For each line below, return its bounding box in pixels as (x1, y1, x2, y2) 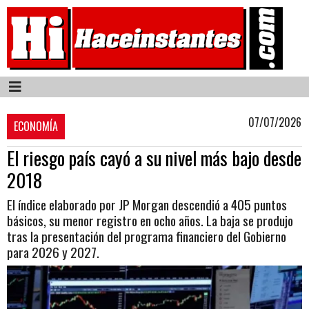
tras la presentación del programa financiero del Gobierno (7, 226, 286, 247)
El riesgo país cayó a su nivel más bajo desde (7, 144, 301, 172)
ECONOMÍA (14, 118, 58, 135)
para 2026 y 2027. (7, 242, 99, 263)
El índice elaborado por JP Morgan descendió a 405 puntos (7, 195, 287, 215)
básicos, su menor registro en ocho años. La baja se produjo (7, 210, 293, 231)
